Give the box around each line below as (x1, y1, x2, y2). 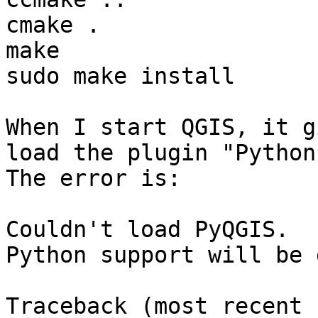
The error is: (6, 165, 181, 192)
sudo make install (6, 63, 235, 89)
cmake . (6, 12, 100, 38)
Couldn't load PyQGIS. (6, 216, 289, 243)
